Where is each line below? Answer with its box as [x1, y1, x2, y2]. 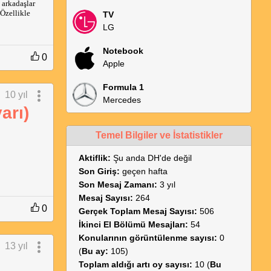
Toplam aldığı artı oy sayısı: [79, 260, 193, 269]
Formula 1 [103, 82, 145, 92]
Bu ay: [82, 246, 109, 256]
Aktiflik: [79, 153, 111, 163]
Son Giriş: [79, 166, 120, 176]
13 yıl [5, 241, 28, 251]
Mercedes [103, 95, 142, 105]
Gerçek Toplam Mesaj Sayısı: [79, 206, 198, 216]
